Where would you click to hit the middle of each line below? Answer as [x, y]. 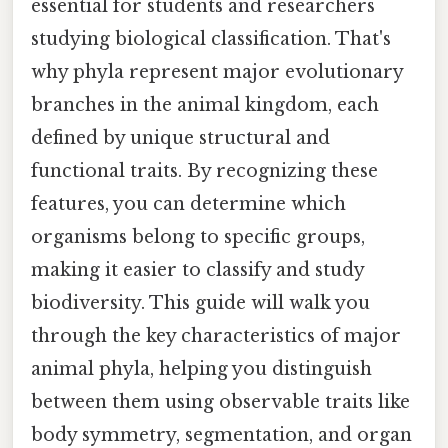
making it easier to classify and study [197, 269]
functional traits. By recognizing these [204, 170]
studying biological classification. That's [211, 38]
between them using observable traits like [220, 401]
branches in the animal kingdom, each [205, 104]
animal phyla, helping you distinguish [201, 368]
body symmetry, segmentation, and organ [221, 434]
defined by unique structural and [180, 137]
